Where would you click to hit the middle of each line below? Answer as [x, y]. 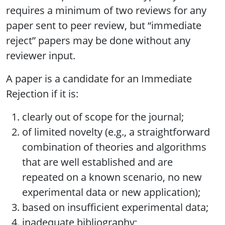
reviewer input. [41, 56]
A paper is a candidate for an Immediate [99, 79]
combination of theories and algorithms [114, 147]
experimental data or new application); [111, 192]
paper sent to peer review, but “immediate [104, 26]
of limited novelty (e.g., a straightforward [116, 132]
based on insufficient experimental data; [115, 207]
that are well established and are [97, 162]
